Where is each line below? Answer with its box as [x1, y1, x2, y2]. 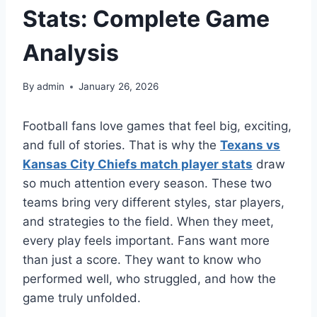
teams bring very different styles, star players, [23, 195, 284, 210]
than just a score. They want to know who [23, 253, 261, 267]
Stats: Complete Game [23, 4, 270, 33]
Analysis [23, 38, 119, 67]
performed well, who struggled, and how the [23, 272, 276, 287]
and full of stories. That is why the [23, 138, 220, 153]
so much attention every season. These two [23, 176, 272, 191]
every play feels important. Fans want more [23, 234, 270, 248]
